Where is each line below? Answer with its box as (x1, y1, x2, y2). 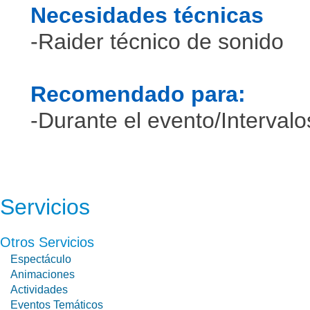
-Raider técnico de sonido (30, 29, 284, 54)
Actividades (10, 284, 68, 295)
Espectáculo (10, 253, 71, 265)
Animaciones (10, 268, 75, 280)
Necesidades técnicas (30, 3, 264, 28)
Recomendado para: (30, 82, 246, 107)
